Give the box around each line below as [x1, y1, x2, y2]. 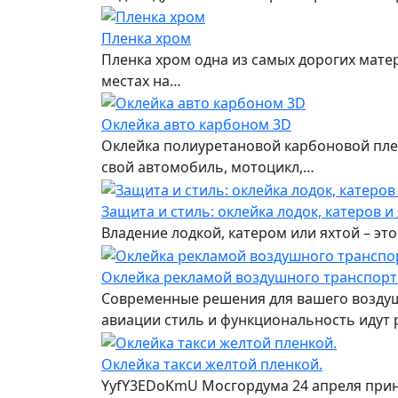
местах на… [101, 70, 181, 91]
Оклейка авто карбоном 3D [101, 115, 291, 135]
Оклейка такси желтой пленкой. [101, 354, 322, 374]
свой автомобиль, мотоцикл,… [101, 157, 314, 178]
